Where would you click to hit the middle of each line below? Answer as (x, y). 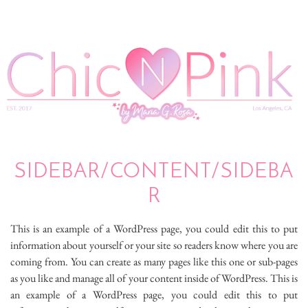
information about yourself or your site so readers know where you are (154, 245)
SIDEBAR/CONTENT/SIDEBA (154, 172)
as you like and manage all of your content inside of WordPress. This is (154, 278)
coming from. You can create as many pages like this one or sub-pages (154, 261)
